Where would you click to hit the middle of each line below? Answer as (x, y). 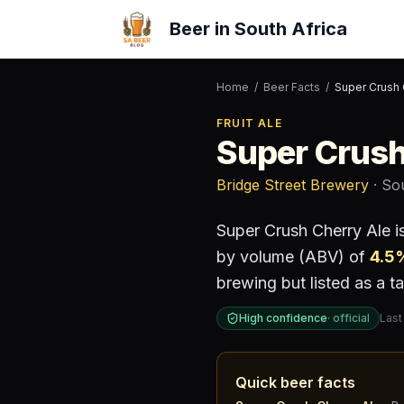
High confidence (283, 318)
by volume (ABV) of (293, 257)
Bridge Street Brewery (293, 185)
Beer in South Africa (258, 29)
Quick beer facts (295, 382)
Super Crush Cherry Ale (303, 230)
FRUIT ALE (249, 123)
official (351, 318)
